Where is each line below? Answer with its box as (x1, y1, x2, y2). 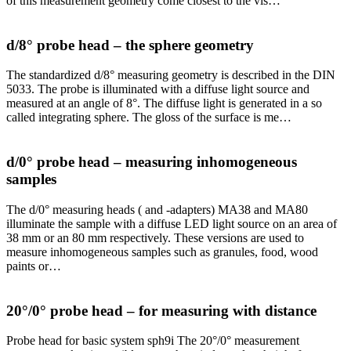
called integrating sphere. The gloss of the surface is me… (6, 110, 291, 125)
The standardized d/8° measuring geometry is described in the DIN (6, 68, 335, 82)
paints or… (6, 259, 61, 273)
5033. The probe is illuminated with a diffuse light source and (6, 82, 309, 96)
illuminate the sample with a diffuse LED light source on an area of (6, 216, 337, 230)
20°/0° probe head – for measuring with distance (6, 302, 317, 319)
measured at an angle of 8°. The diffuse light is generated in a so (6, 96, 322, 110)
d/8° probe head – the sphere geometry (6, 36, 254, 53)
